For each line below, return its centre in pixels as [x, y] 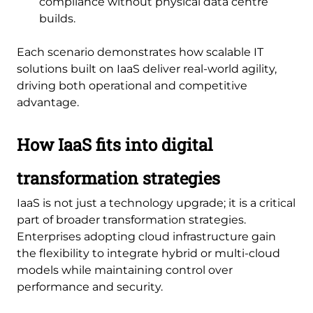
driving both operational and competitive [132, 85]
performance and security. [90, 286]
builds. [57, 18]
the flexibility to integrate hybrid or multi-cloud [148, 253]
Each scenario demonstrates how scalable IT [140, 52]
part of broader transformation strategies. [131, 219]
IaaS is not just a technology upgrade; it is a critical [156, 203]
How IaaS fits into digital [115, 144]
